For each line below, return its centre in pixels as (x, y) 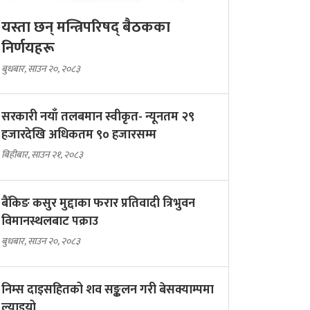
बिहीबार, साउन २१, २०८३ (42, 155)
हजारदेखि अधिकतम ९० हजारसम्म (79, 135)
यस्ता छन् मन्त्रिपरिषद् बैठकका (86, 28)
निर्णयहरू (28, 48)
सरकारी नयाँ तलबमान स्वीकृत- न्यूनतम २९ (98, 117)
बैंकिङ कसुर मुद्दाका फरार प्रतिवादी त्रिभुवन (98, 204)
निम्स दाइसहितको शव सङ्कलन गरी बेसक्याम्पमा (108, 290)
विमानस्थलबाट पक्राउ (50, 222)
